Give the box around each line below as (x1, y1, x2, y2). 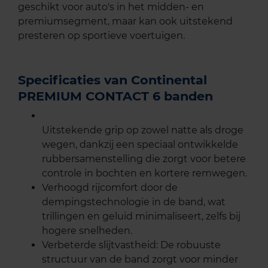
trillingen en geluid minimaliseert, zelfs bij (42, 210, 240, 222)
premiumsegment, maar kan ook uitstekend (18, 15, 233, 27)
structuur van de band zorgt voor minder (42, 253, 238, 265)
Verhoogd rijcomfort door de (42, 181, 178, 193)
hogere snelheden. (42, 224, 132, 236)
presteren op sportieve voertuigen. (18, 29, 185, 41)
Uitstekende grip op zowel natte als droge (42, 124, 243, 136)
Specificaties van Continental (18, 72, 207, 87)
